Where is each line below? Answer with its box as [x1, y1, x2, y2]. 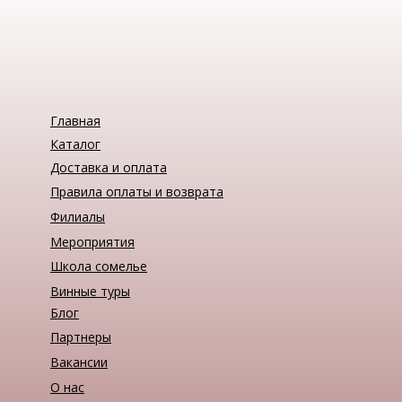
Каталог [50, 135, 100, 153]
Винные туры [50, 283, 130, 301]
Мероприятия [50, 232, 135, 250]
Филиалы [50, 208, 105, 226]
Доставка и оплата [50, 158, 167, 176]
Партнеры [50, 328, 111, 346]
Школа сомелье [50, 258, 147, 275]
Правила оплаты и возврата [50, 183, 223, 201]
